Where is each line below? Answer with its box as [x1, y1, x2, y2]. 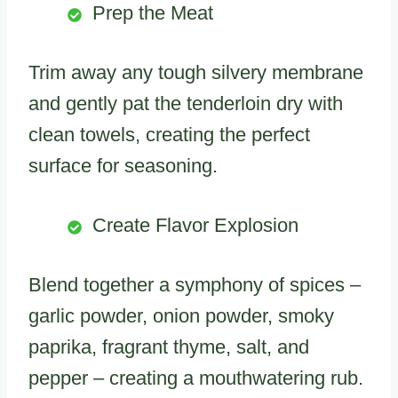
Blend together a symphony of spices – [28, 274, 361, 297]
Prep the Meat [92, 2, 213, 25]
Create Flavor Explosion [92, 214, 298, 237]
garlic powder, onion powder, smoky [28, 305, 334, 328]
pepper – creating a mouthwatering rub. [28, 367, 363, 390]
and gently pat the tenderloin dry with [28, 92, 343, 115]
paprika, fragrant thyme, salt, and [28, 336, 309, 359]
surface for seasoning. [28, 155, 218, 178]
